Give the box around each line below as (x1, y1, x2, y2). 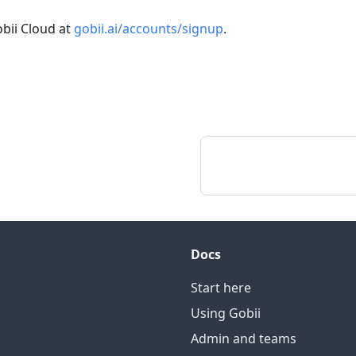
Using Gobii (191, 304, 261, 323)
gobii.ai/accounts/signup (74, 20, 223, 38)
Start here (191, 279, 251, 297)
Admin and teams (191, 330, 296, 348)
